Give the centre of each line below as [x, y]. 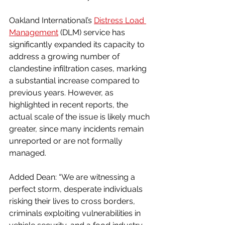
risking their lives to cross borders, [73, 201]
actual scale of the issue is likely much [80, 117]
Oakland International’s [51, 20]
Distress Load [120, 20]
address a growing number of [65, 56]
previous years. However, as [62, 92]
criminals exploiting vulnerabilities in [76, 213]
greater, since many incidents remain [77, 129]
